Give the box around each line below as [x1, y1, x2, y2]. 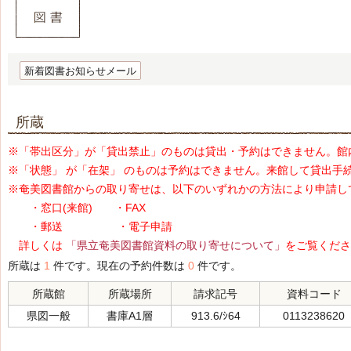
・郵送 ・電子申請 [8, 220, 172, 233]
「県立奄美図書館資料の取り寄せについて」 [66, 239, 285, 251]
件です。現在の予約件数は [50, 259, 188, 272]
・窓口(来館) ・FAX [8, 201, 146, 214]
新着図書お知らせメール [24, 65, 136, 77]
